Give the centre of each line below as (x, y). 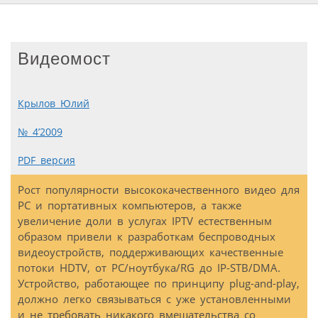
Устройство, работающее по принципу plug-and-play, (159, 284)
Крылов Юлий (54, 104)
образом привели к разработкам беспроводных (147, 237)
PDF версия (46, 161)
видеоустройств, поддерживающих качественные (150, 252)
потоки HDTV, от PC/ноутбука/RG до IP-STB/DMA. (149, 268)
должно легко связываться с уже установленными (154, 299)
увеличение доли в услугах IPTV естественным (145, 221)
